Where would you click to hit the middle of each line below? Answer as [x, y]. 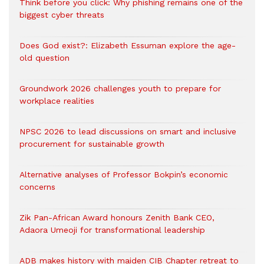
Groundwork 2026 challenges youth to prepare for [120, 89]
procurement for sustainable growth [92, 144]
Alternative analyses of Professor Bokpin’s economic [124, 175]
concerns [37, 187]
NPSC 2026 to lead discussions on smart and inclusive [128, 132]
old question [44, 58]
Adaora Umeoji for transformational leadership [112, 230]
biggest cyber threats [62, 15]
